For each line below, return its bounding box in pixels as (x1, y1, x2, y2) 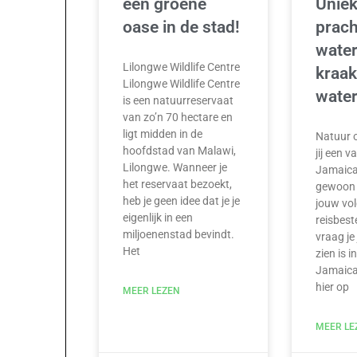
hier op (315, 280, 349, 294)
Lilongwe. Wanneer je (123, 161, 228, 175)
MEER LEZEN (123, 285, 181, 297)
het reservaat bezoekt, (123, 178, 233, 191)
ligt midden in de (123, 127, 203, 141)
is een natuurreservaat (123, 94, 234, 108)
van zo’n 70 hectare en (123, 111, 233, 124)
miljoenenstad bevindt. (123, 228, 235, 241)
